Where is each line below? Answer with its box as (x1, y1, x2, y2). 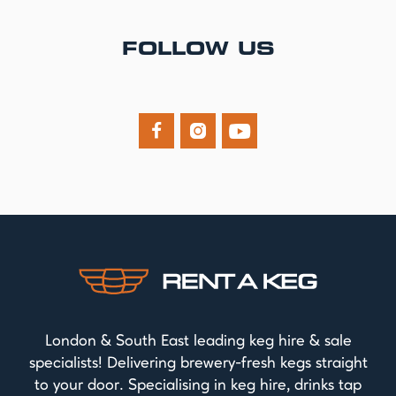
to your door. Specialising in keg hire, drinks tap (34, 377, 362, 394)
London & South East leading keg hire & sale (44, 333, 352, 350)
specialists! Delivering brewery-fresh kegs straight (28, 355, 368, 372)
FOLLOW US (121, 42, 275, 60)
